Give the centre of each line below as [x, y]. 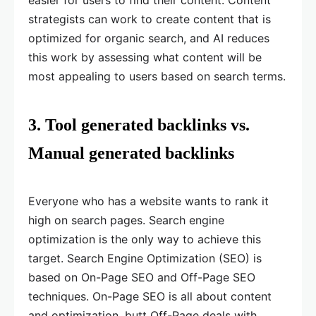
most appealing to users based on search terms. [157, 77]
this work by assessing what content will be [145, 57]
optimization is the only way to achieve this [145, 239]
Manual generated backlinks [131, 153]
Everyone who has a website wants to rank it [148, 201]
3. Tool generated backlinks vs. [139, 125]
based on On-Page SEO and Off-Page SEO [142, 278]
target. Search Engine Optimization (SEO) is [145, 259]
